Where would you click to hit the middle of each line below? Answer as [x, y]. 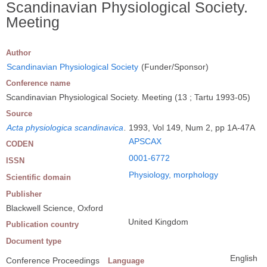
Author [18, 52]
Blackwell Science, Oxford [55, 208]
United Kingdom [158, 221]
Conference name [38, 83]
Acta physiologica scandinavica [65, 127]
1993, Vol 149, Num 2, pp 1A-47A [192, 127]
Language [126, 260]
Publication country [42, 224]
